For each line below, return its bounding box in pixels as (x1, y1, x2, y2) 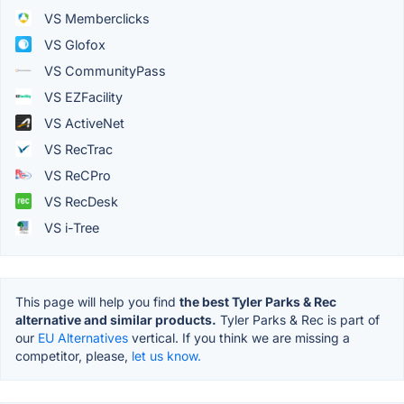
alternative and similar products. (15, 311, 216, 327)
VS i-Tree (41, 219, 99, 235)
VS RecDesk (41, 193, 118, 209)
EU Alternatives (38, 329, 128, 345)
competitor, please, (15, 347, 132, 363)
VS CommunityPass (41, 62, 166, 78)
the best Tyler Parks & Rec (179, 293, 336, 309)
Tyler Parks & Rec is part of (216, 311, 380, 327)
